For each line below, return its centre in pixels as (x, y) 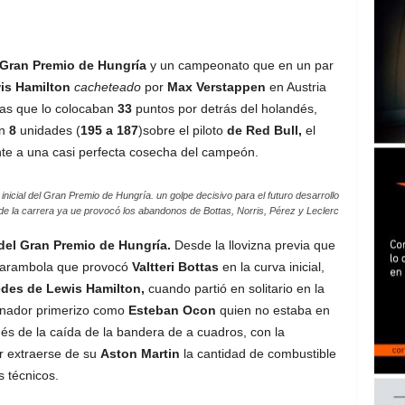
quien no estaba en (273, 310)
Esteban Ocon (172, 310)
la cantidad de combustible (258, 353)
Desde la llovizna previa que (253, 245)
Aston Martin (140, 353)
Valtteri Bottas (175, 267)
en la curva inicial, (271, 267)
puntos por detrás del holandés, (224, 108)
